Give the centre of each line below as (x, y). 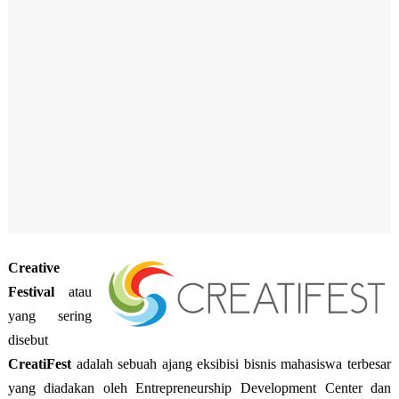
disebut (28, 340)
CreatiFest (42, 364)
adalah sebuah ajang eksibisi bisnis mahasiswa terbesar (234, 364)
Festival (31, 292)
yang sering (50, 316)
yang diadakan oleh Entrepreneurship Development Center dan (199, 388)
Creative (33, 268)
